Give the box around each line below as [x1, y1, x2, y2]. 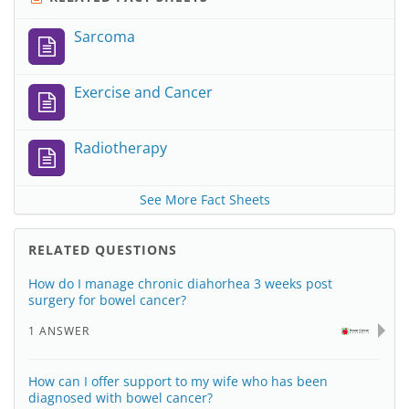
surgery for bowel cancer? [28, 291, 186, 309]
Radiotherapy [74, 138, 167, 158]
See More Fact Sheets [139, 191, 270, 208]
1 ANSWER [28, 323, 89, 339]
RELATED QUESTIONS [28, 241, 177, 258]
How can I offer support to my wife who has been [28, 372, 328, 390]
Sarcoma [74, 26, 135, 47]
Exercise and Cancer [74, 82, 213, 102]
